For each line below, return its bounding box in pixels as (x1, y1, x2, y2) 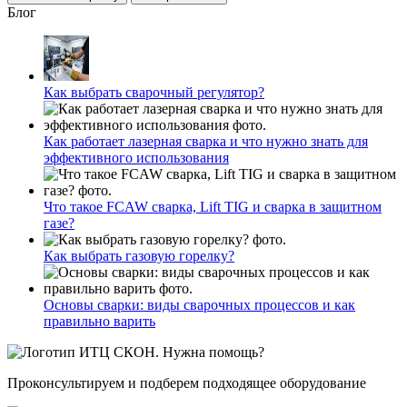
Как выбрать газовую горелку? (44, 247, 234, 263)
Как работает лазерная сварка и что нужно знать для (44, 133, 368, 149)
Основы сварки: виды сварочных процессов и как (44, 296, 355, 313)
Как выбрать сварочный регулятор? (44, 84, 264, 100)
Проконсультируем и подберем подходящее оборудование (7, 374, 366, 391)
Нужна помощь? (163, 343, 264, 360)
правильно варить (44, 313, 155, 329)
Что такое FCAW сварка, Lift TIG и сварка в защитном (44, 198, 382, 214)
